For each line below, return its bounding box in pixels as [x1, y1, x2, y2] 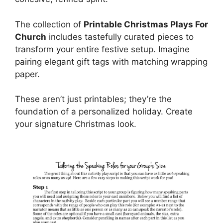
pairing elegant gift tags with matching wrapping [15, 56, 208, 67]
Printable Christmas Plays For [84, 19, 208, 29]
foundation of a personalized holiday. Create [15, 107, 193, 116]
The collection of [15, 19, 84, 29]
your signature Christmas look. [15, 119, 136, 129]
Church [15, 31, 46, 42]
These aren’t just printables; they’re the [15, 94, 172, 104]
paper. [15, 69, 40, 79]
